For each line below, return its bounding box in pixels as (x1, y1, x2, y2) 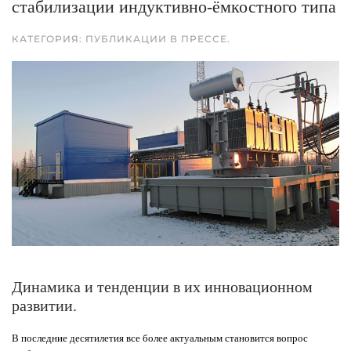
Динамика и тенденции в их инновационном (12, 277, 313, 295)
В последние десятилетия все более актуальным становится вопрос (12, 331, 308, 344)
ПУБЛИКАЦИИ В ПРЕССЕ (85, 33, 227, 45)
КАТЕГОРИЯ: (12, 33, 85, 45)
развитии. (12, 296, 77, 314)
